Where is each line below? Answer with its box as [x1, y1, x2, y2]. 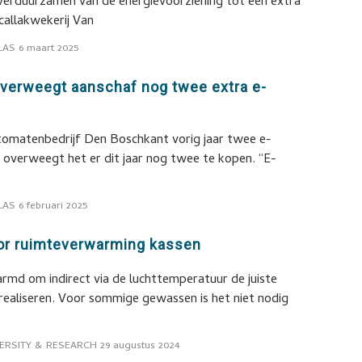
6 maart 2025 [19, 40, 79, 57]
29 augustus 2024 [100, 338, 180, 355]
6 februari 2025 [19, 198, 88, 215]
